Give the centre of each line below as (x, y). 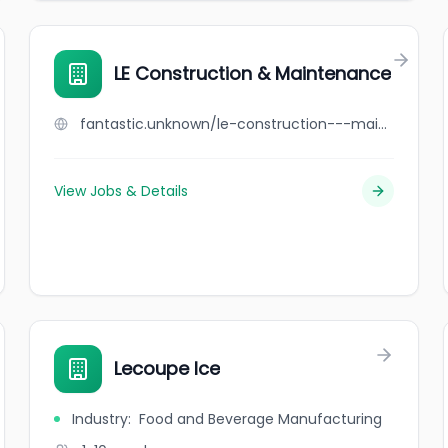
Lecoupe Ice (167, 368)
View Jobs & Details (121, 191)
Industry (100, 419)
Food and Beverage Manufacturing (261, 419)
